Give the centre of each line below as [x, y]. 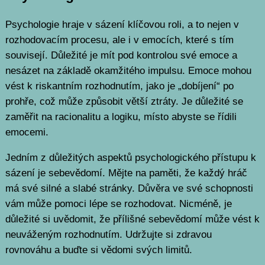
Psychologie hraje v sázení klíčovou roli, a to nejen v [122, 25]
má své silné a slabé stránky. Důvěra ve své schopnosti [129, 189]
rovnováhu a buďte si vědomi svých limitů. [98, 250]
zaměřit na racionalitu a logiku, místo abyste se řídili [121, 117]
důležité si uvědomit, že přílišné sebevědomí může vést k [132, 219]
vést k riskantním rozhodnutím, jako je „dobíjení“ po [119, 86]
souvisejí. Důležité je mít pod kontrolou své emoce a [121, 56]
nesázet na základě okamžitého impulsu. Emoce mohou [128, 71]
